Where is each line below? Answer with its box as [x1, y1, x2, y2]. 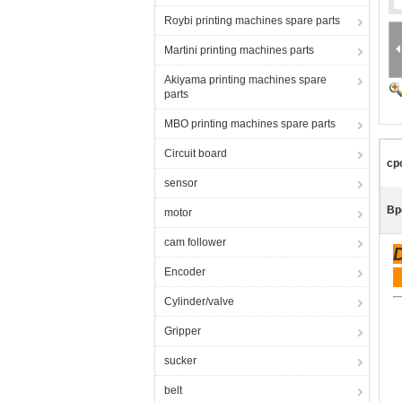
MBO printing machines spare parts [164, 118, 336, 130]
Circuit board [164, 147, 227, 160]
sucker [164, 354, 197, 367]
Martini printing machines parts [164, 44, 314, 57]
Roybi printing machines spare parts [164, 14, 340, 27]
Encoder [164, 266, 205, 278]
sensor [164, 177, 197, 189]
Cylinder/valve [164, 295, 234, 308]
